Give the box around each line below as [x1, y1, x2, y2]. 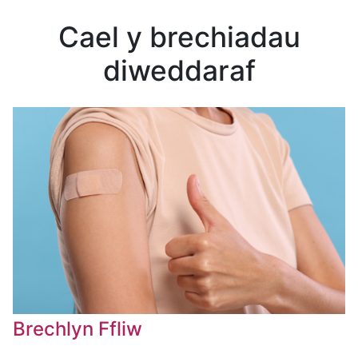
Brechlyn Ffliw [13, 316, 142, 340]
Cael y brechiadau [58, 20, 300, 55]
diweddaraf [102, 54, 256, 89]
